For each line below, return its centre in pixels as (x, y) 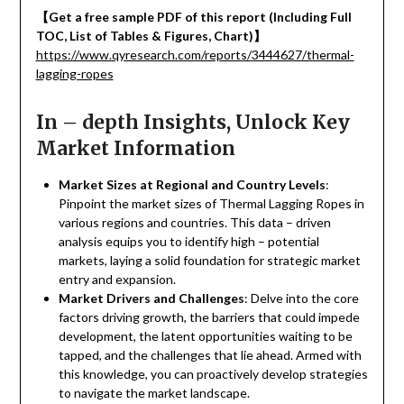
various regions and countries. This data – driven (194, 223)
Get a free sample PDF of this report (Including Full (200, 17)
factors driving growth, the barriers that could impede (209, 317)
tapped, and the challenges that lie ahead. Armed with (210, 355)
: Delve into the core (301, 298)
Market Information (135, 149)
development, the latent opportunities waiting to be (205, 336)
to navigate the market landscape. (154, 393)
